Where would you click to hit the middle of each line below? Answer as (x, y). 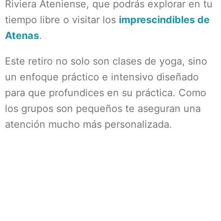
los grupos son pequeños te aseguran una (103, 109)
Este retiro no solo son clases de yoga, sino (106, 61)
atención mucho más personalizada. (89, 124)
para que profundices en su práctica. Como (106, 93)
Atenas (22, 36)
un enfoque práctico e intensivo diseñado (102, 77)
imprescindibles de (164, 20)
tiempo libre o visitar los (62, 20)
